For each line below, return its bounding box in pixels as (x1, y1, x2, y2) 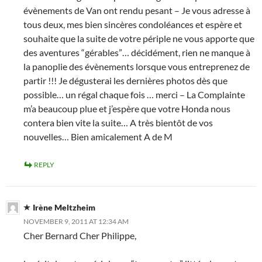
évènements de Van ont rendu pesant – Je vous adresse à (23, 5, 250, 16)
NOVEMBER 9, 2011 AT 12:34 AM (23, 217, 129, 226)
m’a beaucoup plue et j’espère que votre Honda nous (23, 103, 230, 115)
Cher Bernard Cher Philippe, (23, 230, 136, 242)
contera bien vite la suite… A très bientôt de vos (23, 117, 213, 129)
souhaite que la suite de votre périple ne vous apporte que (23, 33, 254, 44)
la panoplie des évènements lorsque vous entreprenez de (23, 61, 250, 73)
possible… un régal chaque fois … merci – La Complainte (23, 89, 245, 101)
